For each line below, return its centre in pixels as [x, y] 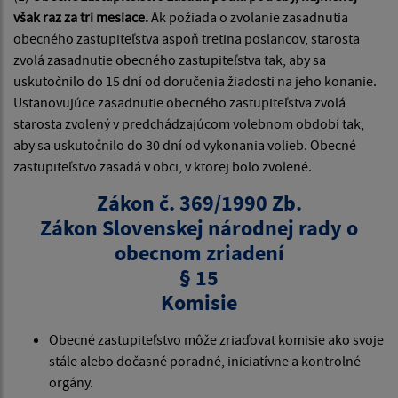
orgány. [71, 382]
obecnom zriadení [199, 253]
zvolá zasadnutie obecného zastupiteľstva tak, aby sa [170, 60]
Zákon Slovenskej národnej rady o [199, 228]
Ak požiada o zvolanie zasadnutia [248, 17]
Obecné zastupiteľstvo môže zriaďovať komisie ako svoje [216, 340]
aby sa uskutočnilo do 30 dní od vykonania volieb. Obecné [185, 145]
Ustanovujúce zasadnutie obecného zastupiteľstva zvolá [179, 103]
